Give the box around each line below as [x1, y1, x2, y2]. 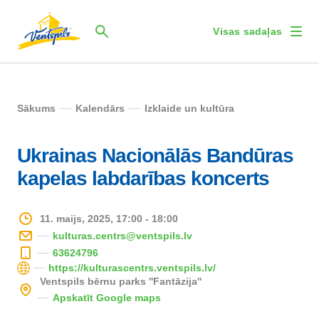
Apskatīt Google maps [53, 292, 161, 303]
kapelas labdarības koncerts [17, 167, 269, 189]
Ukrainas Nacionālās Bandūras [17, 145, 293, 167]
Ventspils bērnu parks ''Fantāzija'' [40, 276, 202, 287]
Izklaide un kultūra [145, 103, 234, 114]
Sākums [17, 103, 56, 114]
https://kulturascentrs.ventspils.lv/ [48, 262, 216, 273]
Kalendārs [75, 103, 125, 114]
